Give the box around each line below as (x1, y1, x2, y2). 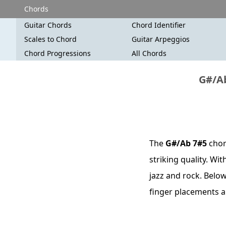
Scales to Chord (24, 34, 77, 44)
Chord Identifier (132, 20, 186, 30)
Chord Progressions (24, 48, 91, 58)
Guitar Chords (24, 20, 72, 30)
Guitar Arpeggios (132, 34, 190, 44)
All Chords (132, 48, 167, 58)
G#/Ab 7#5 (165, 138, 207, 149)
